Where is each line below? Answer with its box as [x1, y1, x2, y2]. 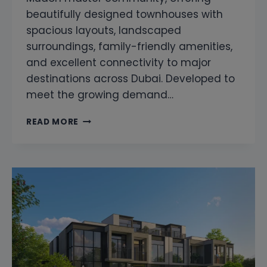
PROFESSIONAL [78, 225, 147, 237]
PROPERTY [78, 238, 126, 250]
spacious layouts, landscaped [26, 23, 181, 38]
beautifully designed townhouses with [26, 7, 223, 21]
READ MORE [26, 116, 79, 128]
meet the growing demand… [26, 87, 173, 102]
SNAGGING [78, 163, 127, 175]
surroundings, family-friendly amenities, [26, 39, 232, 54]
